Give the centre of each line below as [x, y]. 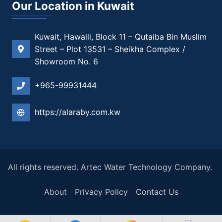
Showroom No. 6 [66, 61]
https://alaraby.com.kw [78, 112]
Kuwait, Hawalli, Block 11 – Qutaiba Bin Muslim [121, 36]
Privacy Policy [101, 192]
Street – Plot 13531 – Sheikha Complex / [110, 49]
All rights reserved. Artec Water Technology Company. [110, 167]
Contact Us [157, 192]
